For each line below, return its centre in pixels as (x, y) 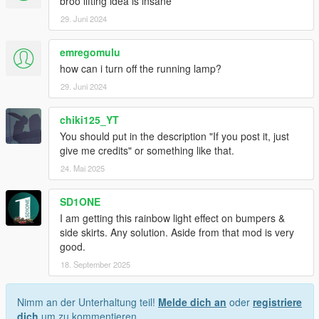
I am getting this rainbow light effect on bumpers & (172, 218)
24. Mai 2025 (83, 168)
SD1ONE (80, 202)
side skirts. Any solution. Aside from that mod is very (177, 232)
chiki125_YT (89, 120)
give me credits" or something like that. (147, 151)
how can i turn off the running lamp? (141, 69)
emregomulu (90, 52)
